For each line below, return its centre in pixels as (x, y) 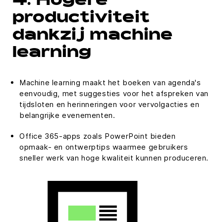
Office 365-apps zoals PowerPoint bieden (98, 136)
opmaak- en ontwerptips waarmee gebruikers (104, 147)
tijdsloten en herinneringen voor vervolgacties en (110, 104)
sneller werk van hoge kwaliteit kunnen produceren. (114, 158)
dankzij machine (93, 36)
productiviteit (81, 19)
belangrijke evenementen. (67, 115)
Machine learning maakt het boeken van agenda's (110, 83)
